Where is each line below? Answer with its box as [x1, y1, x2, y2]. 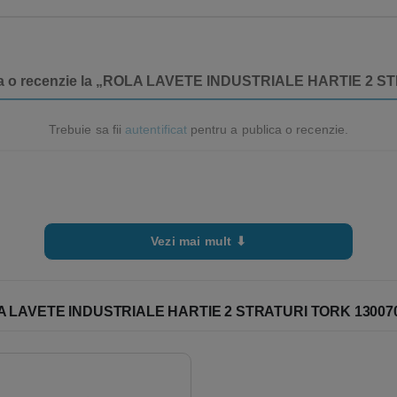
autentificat [125, 121, 187, 136]
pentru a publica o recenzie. [186, 121, 348, 136]
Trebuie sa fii [49, 121, 126, 136]
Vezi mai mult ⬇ [151, 234, 246, 249]
